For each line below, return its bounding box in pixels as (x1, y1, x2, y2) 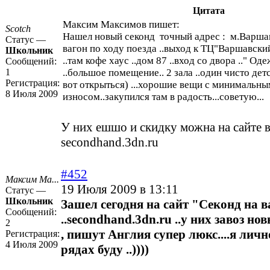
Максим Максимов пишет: (63, 19, 180, 31)
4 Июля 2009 (5, 239, 58, 250)
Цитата (192, 5, 225, 16)
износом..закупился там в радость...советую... (63, 91, 264, 103)
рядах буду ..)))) (61, 242, 149, 257)
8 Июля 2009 (5, 89, 58, 99)
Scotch (5, 24, 31, 34)
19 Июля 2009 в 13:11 (61, 182, 178, 197)
